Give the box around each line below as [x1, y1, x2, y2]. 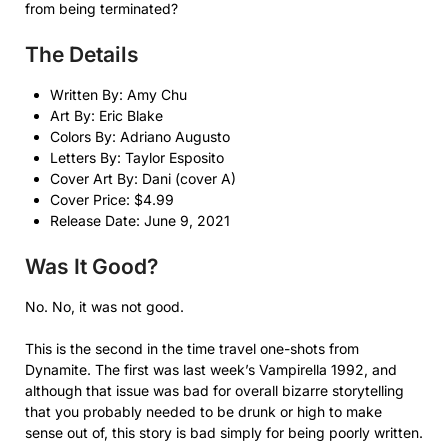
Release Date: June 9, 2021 [50, 211, 230, 229]
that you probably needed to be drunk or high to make [25, 402, 382, 420]
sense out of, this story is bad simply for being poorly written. [25, 423, 423, 441]
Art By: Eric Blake [50, 106, 163, 124]
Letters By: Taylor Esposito [50, 148, 224, 166]
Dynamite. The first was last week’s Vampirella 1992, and [25, 360, 397, 378]
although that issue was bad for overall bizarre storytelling [25, 381, 404, 399]
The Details [25, 41, 139, 67]
